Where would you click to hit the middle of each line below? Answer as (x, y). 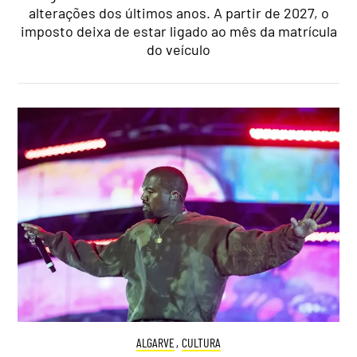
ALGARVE (155, 342)
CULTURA (202, 342)
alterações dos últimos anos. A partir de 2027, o (178, 13)
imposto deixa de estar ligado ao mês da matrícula (178, 31)
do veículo (178, 50)
